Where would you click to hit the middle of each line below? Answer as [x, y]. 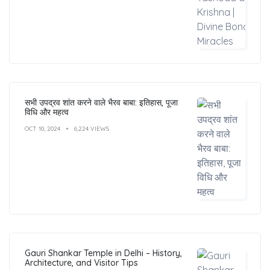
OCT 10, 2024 [42, 128]
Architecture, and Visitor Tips [81, 262]
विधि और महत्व [47, 112]
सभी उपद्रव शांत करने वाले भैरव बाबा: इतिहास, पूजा [101, 102]
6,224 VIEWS [92, 128]
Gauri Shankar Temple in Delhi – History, [103, 253]
